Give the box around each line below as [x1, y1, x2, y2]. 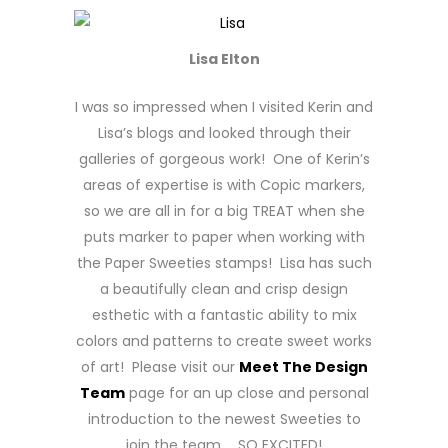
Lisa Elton [188, 49, 260, 69]
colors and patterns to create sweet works [76, 331, 372, 351]
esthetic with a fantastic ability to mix [91, 305, 357, 325]
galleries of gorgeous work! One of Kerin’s [78, 149, 370, 169]
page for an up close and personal [124, 383, 369, 403]
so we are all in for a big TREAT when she [83, 201, 365, 221]
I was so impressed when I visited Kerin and [75, 97, 373, 117]
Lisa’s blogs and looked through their [97, 123, 351, 143]
